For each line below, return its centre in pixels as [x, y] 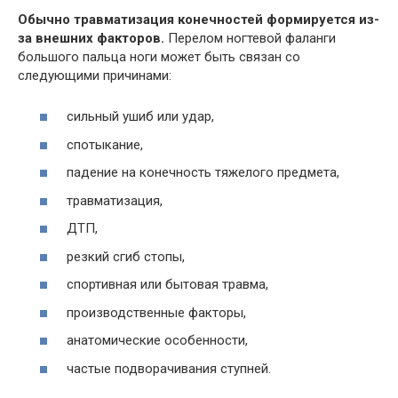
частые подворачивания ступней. [169, 368]
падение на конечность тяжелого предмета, [203, 172]
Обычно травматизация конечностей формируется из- [199, 19]
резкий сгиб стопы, [126, 256]
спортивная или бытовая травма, [167, 284]
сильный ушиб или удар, [140, 116]
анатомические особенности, [157, 340]
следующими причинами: [95, 75]
